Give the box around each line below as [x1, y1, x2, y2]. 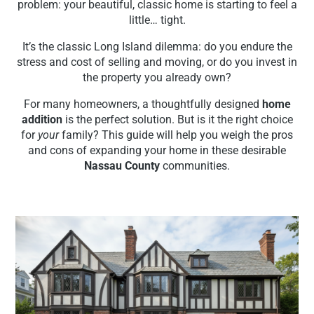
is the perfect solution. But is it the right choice [62, 113, 293, 126]
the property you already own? [83, 71, 231, 84]
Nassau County [84, 159, 160, 172]
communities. [160, 159, 230, 172]
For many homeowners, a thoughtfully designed [23, 97, 262, 111]
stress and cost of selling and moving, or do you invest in [17, 55, 297, 69]
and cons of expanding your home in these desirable [28, 144, 286, 157]
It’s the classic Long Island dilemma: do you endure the [22, 40, 292, 53]
